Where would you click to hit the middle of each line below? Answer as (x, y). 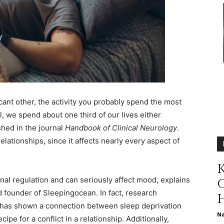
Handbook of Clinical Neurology (121, 127)
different (125, 16)
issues (121, 146)
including (126, 211)
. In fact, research (126, 192)
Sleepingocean (69, 192)
